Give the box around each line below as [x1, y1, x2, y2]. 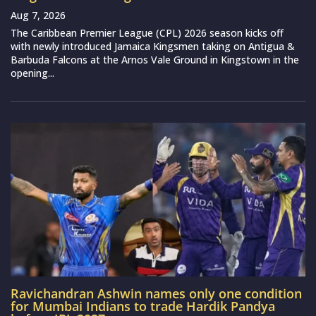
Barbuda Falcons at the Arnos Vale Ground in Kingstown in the [11, 53, 299, 67]
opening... [11, 66, 54, 80]
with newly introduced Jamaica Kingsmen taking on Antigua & [11, 39, 295, 54]
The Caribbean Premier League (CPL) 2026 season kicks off [11, 26, 284, 40]
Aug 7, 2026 [11, 8, 66, 23]
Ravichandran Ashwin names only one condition [11, 285, 302, 303]
